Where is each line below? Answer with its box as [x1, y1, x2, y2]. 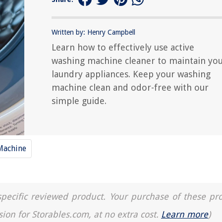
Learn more [161, 209, 208, 220]
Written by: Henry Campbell [52, 28, 135, 36]
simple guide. [52, 95, 107, 106]
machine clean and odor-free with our [52, 82, 209, 93]
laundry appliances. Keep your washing [52, 68, 211, 79]
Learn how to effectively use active [52, 42, 194, 53]
